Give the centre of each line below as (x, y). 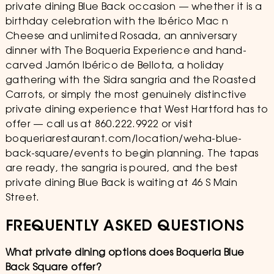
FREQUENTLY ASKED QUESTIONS (125, 227)
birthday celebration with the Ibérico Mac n (117, 22)
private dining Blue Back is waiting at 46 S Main (121, 183)
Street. (22, 198)
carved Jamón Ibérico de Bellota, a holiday (115, 66)
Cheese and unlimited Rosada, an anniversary (121, 37)
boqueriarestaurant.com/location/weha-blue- (124, 139)
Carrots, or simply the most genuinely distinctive (126, 95)
